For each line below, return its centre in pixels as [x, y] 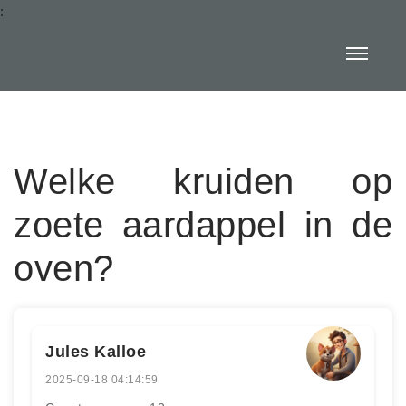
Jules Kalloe [96, 352]
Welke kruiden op [203, 181]
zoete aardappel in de [203, 225]
